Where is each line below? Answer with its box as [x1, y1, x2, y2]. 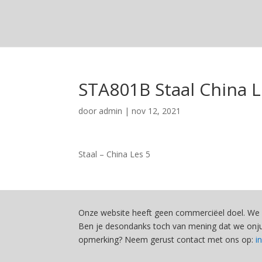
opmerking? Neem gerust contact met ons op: [78, 233, 256, 245]
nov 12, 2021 [132, 105, 181, 116]
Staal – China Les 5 [78, 149, 151, 160]
